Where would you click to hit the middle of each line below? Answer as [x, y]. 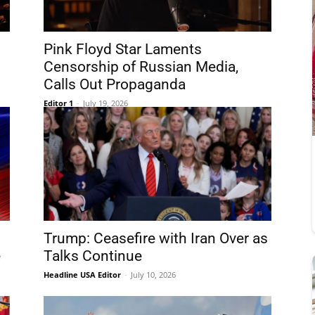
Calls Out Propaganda [115, 84]
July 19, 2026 [105, 103]
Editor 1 [58, 103]
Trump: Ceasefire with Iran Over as [156, 238]
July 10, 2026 [153, 275]
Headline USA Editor [82, 275]
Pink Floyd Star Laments [123, 49]
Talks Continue [93, 256]
